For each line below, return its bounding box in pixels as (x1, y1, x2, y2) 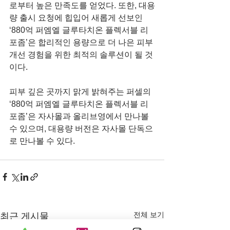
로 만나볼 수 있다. (9, 136, 75, 145)
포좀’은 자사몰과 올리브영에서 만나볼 (9, 111, 151, 121)
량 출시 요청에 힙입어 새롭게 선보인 (9, 13, 145, 22)
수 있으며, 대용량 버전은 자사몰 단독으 (9, 124, 153, 133)
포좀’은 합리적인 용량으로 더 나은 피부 (9, 37, 155, 47)
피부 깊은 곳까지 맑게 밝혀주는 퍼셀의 (9, 87, 153, 96)
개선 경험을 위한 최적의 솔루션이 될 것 (9, 50, 153, 59)
